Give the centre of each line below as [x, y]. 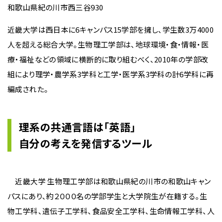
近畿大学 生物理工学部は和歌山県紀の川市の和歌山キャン [109, 181]
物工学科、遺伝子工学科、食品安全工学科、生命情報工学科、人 [111, 211]
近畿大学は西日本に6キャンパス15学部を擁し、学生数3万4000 [111, 29]
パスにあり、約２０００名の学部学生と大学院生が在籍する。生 [107, 196]
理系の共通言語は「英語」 [78, 127]
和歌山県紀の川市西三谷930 [55, 7]
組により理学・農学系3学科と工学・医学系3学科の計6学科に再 [111, 74]
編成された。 [28, 89]
